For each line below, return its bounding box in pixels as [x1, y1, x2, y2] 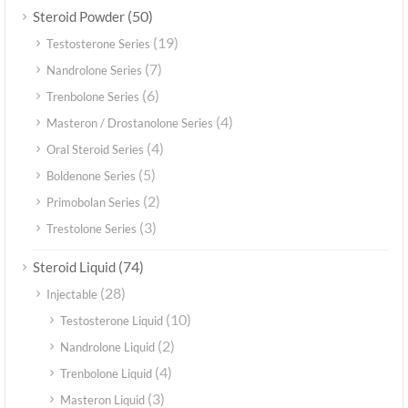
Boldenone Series [46, 168, 136, 184]
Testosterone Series [46, 36, 150, 52]
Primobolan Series [46, 195, 140, 210]
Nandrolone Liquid [60, 340, 155, 355]
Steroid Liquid [33, 259, 116, 276]
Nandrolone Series [46, 63, 142, 78]
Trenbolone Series [46, 89, 139, 105]
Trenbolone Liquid [60, 366, 152, 382]
